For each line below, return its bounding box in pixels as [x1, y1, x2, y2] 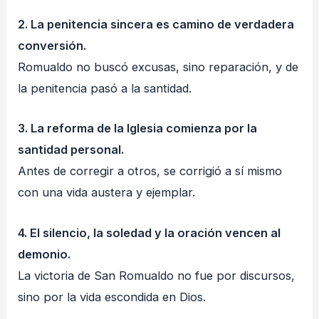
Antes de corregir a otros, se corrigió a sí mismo [18, 164, 283, 179]
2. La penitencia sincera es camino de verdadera [18, 17, 295, 32]
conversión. [18, 38, 87, 53]
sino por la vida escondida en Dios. [18, 289, 206, 304]
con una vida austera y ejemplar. [18, 185, 196, 200]
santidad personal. [18, 142, 125, 157]
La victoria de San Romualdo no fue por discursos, [18, 268, 296, 283]
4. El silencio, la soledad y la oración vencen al [18, 225, 281, 240]
